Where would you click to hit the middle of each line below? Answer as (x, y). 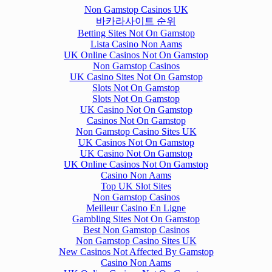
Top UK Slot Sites (136, 186)
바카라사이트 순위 (136, 21)
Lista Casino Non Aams (136, 44)
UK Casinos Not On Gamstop (136, 142)
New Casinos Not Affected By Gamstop (136, 251)
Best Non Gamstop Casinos (136, 229)
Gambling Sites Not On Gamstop (136, 219)
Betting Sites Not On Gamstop (136, 33)
